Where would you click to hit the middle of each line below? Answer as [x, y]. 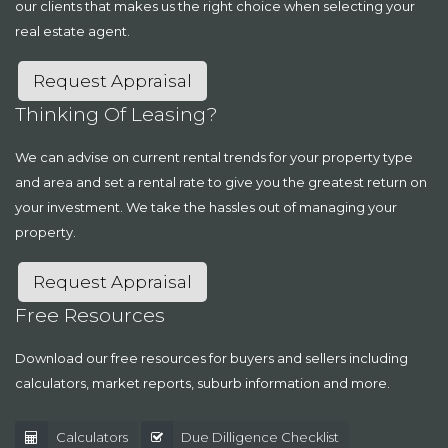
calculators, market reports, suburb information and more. [202, 382]
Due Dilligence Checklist [260, 436]
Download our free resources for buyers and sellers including [211, 357]
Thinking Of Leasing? [116, 114]
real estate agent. [72, 30]
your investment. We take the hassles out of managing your [206, 206]
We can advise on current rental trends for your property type [214, 156]
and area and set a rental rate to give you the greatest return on [221, 181]
